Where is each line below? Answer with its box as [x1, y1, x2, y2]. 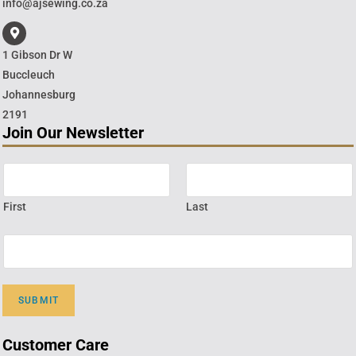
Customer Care [2, 335, 109, 354]
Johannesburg [2, 87, 75, 101]
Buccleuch [2, 68, 55, 81]
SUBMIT [18, 294, 60, 306]
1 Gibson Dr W [2, 48, 72, 61]
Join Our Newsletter [2, 122, 144, 142]
